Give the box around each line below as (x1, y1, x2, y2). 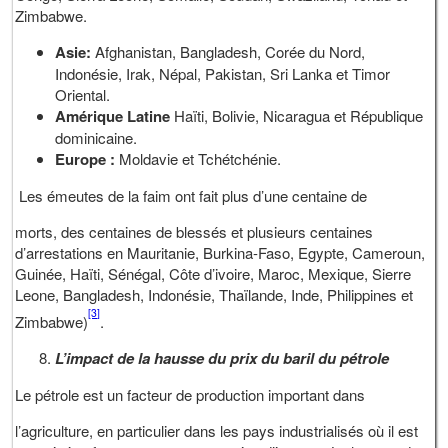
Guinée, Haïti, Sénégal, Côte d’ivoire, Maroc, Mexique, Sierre (15, 262, 412, 284)
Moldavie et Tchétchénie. (119, 147, 282, 169)
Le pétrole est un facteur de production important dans (15, 383, 366, 405)
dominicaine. (55, 126, 138, 148)
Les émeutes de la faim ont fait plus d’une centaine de (15, 184, 368, 206)
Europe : (55, 147, 120, 170)
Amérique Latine (55, 104, 175, 127)
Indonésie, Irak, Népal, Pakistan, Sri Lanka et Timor (55, 62, 391, 84)
